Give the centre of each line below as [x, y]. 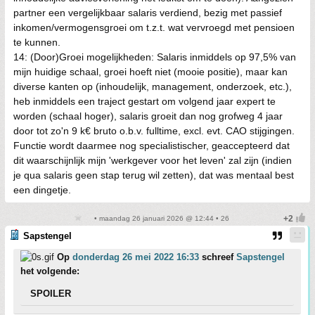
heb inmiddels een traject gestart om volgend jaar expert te [144, 101]
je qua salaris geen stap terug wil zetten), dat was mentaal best [154, 175]
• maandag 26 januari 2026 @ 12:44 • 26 [160, 218]
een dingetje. [42, 190]
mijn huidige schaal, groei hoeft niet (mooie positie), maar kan [150, 72]
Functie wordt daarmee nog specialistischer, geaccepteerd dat [152, 146]
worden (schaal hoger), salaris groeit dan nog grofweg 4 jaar [148, 116]
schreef [218, 257]
